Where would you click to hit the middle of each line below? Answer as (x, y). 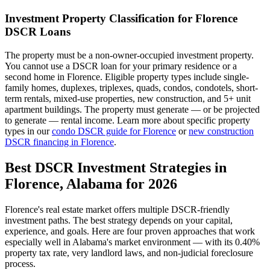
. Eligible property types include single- (174, 77)
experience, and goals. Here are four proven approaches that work (130, 231)
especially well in (39, 242)
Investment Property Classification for (100, 19)
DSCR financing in (43, 142)
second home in (36, 77)
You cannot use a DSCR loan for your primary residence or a (121, 66)
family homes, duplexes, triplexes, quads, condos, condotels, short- (131, 88)
